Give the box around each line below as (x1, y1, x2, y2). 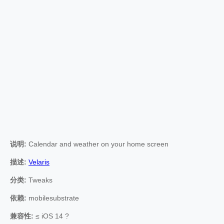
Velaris (28, 157, 49, 166)
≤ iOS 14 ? (33, 211, 69, 220)
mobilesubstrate (26, 193, 79, 202)
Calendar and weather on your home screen (26, 139, 168, 148)
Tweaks (26, 175, 52, 184)
